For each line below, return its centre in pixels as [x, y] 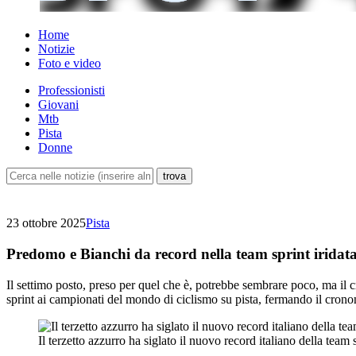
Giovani [58, 105]
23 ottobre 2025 [46, 223]
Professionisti [72, 91]
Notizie [56, 49]
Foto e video [70, 64]
